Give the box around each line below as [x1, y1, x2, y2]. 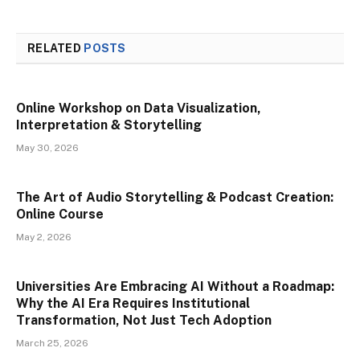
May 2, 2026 [16, 231, 72, 243]
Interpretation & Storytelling [16, 117, 202, 133]
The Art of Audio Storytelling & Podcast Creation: [16, 189, 333, 205]
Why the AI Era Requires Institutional [16, 295, 250, 311]
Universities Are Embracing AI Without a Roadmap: [16, 278, 334, 294]
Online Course [16, 206, 104, 222]
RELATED [27, 41, 84, 55]
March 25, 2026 [16, 337, 88, 349]
